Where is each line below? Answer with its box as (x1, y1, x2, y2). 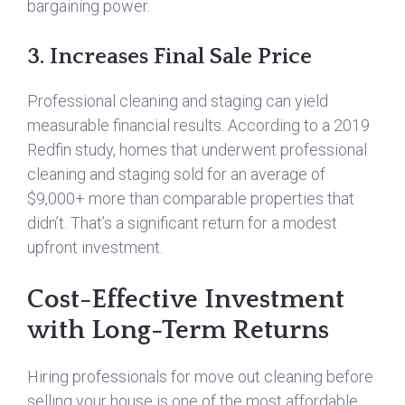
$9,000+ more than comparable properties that (27, 189, 354, 208)
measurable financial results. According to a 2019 (27, 116, 370, 135)
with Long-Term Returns (27, 316, 329, 345)
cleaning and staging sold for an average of (27, 165, 325, 184)
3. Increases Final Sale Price (27, 44, 312, 70)
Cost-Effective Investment (27, 285, 344, 315)
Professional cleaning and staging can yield (27, 91, 328, 110)
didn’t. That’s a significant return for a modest (27, 213, 337, 232)
